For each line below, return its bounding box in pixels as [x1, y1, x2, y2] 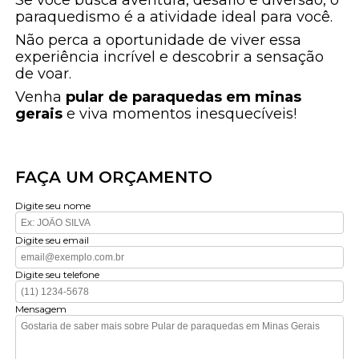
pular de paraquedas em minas [66, 88, 302, 107]
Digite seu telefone [15, 268, 100, 281]
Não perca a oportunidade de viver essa [15, 31, 302, 50]
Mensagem [15, 303, 67, 316]
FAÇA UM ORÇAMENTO [15, 167, 213, 188]
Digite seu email [15, 234, 90, 247]
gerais [15, 105, 63, 123]
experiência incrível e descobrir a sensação [15, 48, 325, 67]
